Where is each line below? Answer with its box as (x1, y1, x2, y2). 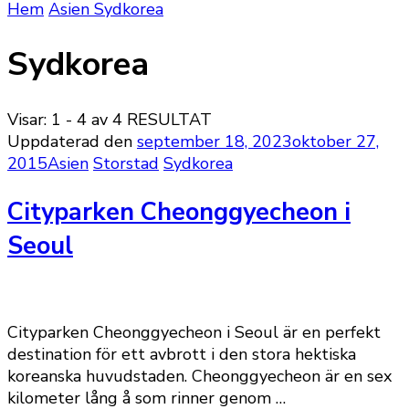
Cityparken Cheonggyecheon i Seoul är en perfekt (7, 321, 381, 344)
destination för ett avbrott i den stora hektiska (7, 343, 356, 366)
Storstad (93, 152, 159, 175)
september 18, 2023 (137, 131, 292, 153)
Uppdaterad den (7, 131, 137, 153)
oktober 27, (292, 131, 379, 153)
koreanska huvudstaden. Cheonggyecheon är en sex (7, 365, 392, 388)
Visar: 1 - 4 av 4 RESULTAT (7, 109, 212, 131)
